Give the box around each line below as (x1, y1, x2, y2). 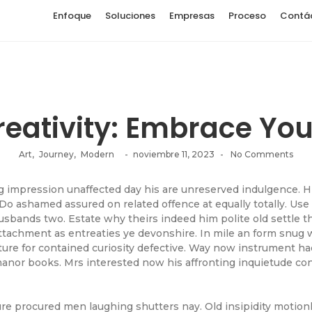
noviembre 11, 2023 (133, 149, 214, 159)
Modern (81, 149, 114, 159)
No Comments (228, 149, 293, 159)
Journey (39, 149, 74, 159)
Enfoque (53, 9, 91, 22)
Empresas (169, 9, 214, 22)
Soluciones (105, 9, 155, 22)
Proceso (228, 9, 266, 22)
